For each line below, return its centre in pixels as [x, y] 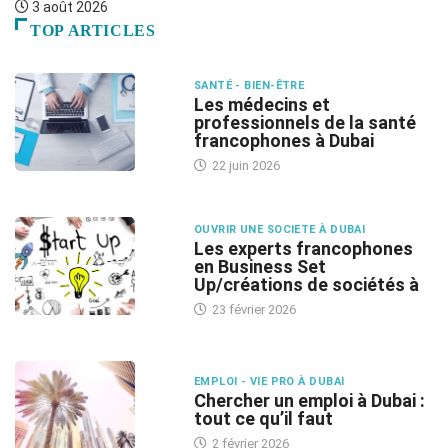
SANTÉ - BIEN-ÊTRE [249, 85]
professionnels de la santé [304, 122]
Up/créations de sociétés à [306, 284]
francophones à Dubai [283, 140]
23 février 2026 [252, 309]
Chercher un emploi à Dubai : [309, 400]
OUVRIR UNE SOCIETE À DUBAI [279, 229]
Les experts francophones [303, 248]
